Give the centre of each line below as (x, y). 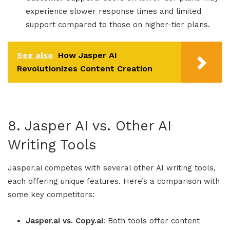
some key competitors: (51, 195)
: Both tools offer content (151, 221)
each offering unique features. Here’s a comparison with (114, 181)
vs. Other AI (132, 126)
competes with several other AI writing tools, (130, 168)
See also (35, 55)
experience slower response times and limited (113, 11)
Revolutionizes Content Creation (85, 68)
